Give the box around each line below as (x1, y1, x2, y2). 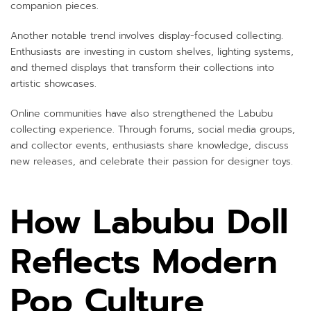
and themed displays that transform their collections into (10, 60, 274, 76)
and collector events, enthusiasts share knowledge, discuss (10, 137, 289, 153)
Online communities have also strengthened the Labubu (10, 106, 273, 121)
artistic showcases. (10, 76, 96, 92)
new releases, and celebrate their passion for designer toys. (10, 153, 293, 169)
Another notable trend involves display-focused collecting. (10, 28, 283, 44)
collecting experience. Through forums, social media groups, (10, 121, 295, 137)
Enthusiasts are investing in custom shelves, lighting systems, (10, 44, 294, 60)
